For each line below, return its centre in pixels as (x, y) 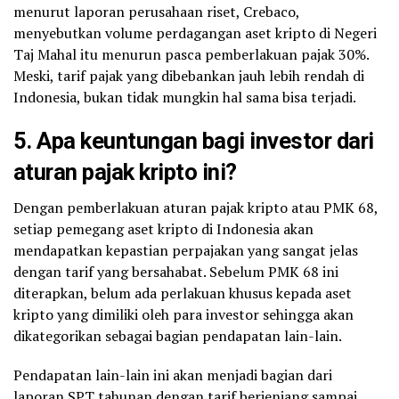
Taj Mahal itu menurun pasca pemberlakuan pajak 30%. (191, 54)
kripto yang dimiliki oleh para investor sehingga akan (183, 314)
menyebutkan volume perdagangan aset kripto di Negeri (195, 33)
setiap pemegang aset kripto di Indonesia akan (163, 228)
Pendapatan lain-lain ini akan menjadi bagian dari (173, 375)
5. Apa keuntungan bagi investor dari (194, 140)
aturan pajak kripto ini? (125, 171)
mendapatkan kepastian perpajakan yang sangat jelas (186, 250)
